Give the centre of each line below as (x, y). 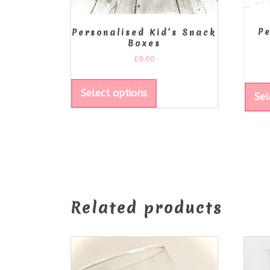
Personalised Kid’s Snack (144, 33)
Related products (146, 208)
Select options (114, 93)
